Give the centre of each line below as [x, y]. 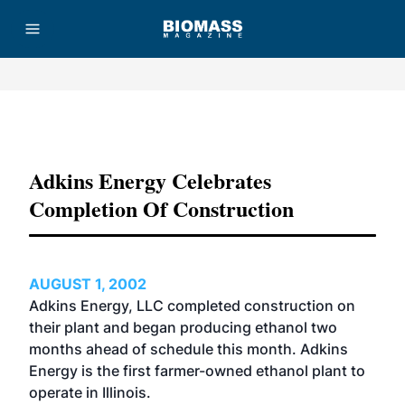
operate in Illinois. [90, 392]
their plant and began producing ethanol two [183, 327]
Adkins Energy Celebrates [150, 180]
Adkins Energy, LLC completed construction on [192, 306]
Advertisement [202, 126]
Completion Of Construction [161, 208]
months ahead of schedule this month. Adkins [188, 349]
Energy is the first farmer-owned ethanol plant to [197, 371]
